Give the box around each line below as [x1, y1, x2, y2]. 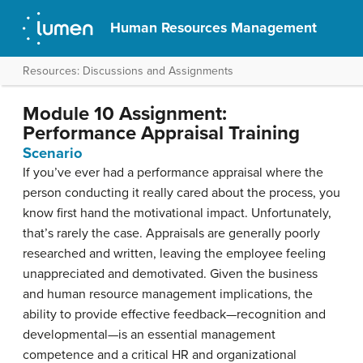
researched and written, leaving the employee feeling [23, 246, 326, 262]
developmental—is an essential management [23, 327, 275, 343]
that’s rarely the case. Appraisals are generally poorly [23, 225, 320, 241]
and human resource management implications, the [23, 286, 313, 302]
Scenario [23, 144, 83, 162]
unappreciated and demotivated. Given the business [23, 266, 318, 282]
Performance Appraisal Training [23, 122, 300, 145]
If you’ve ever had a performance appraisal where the [23, 164, 323, 181]
